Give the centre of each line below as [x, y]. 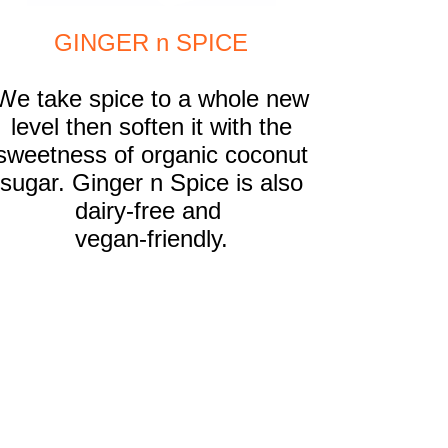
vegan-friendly [147, 239]
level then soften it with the [151, 127]
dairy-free [124, 211]
